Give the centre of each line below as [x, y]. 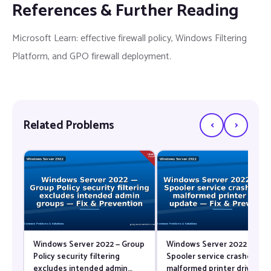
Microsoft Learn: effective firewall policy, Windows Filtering [129, 39]
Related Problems [69, 125]
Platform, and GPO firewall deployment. [92, 57]
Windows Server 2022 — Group [89, 244]
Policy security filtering [76, 256]
